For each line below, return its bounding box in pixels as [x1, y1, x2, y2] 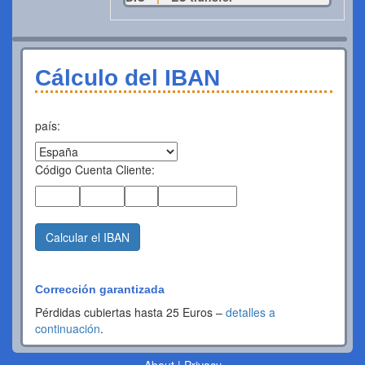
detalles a [226, 304, 275, 320]
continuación [35, 320, 100, 336]
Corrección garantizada [35, 283, 165, 296]
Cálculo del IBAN [35, 65, 220, 90]
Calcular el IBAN [46, 229, 130, 245]
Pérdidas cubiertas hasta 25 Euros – [35, 304, 226, 320]
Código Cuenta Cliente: [35, 161, 155, 178]
